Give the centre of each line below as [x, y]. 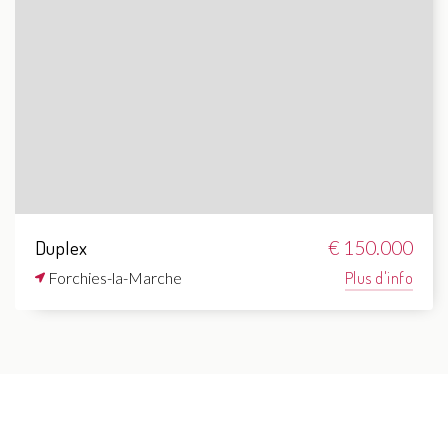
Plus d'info [378, 278]
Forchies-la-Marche [113, 278]
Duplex [61, 247]
